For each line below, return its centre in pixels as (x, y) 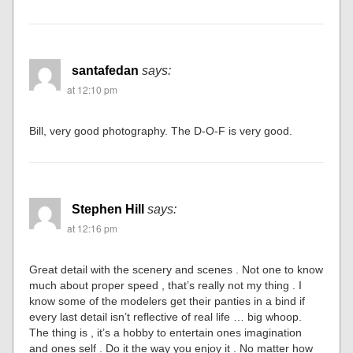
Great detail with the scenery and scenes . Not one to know (176, 269)
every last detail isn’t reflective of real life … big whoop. (166, 316)
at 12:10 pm (93, 89)
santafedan (106, 70)
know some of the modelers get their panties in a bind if (167, 301)
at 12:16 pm (93, 228)
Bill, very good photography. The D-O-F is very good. (161, 130)
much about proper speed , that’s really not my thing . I (166, 285)
